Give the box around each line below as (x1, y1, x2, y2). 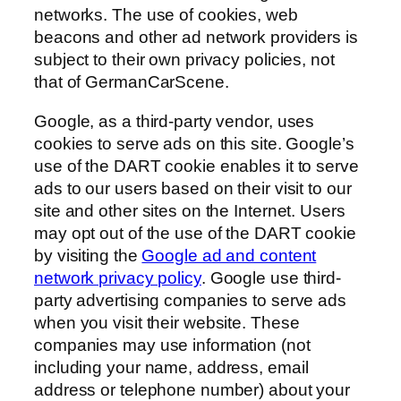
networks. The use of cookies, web (34, 5, 298, 25)
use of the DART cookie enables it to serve (34, 156, 359, 175)
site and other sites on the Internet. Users (34, 200, 346, 220)
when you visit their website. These (34, 312, 300, 332)
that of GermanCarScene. (34, 73, 229, 92)
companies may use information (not (34, 335, 311, 354)
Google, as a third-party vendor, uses (34, 111, 315, 131)
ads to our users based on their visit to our (34, 178, 352, 198)
